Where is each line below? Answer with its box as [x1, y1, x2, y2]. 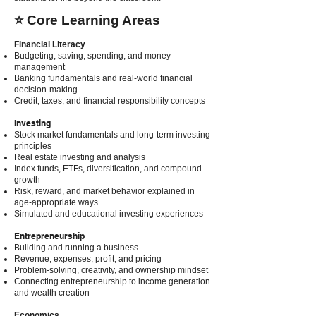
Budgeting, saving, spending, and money [14, 51, 171, 61]
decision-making [14, 85, 78, 95]
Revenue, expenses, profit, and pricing [14, 254, 162, 264]
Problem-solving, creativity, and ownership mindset [14, 265, 208, 275]
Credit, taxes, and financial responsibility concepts [14, 96, 205, 106]
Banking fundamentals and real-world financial [14, 73, 193, 83]
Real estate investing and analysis [14, 152, 145, 162]
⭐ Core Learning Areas [14, 13, 160, 28]
